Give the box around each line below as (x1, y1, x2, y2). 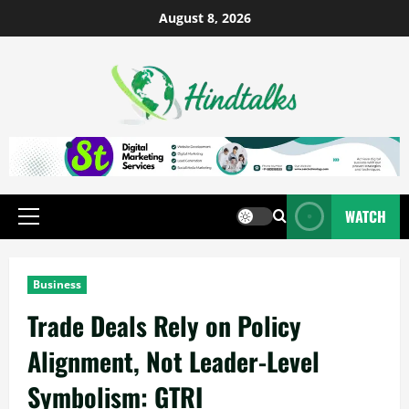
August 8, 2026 (158, 9, 251, 26)
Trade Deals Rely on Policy (27, 306, 301, 344)
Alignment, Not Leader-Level (27, 341, 320, 380)
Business (33, 276, 81, 292)
